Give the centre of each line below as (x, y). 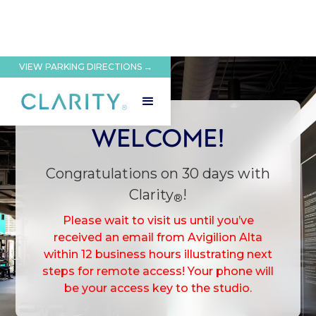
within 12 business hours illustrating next (158, 254)
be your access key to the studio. (158, 288)
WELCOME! (158, 136)
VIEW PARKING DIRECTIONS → (85, 67)
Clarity (151, 194)
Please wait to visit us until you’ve (158, 220)
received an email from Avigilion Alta (158, 237)
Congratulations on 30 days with (158, 173)
